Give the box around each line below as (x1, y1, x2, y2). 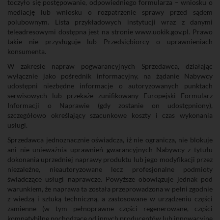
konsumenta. (7, 47, 46, 55)
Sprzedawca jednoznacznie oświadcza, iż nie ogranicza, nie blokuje (7, 136, 213, 144)
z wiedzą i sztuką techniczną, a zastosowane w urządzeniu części (7, 194, 213, 203)
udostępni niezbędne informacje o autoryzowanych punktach (7, 82, 213, 90)
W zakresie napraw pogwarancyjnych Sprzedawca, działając (7, 62, 213, 70)
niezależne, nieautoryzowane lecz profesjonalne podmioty (7, 165, 213, 173)
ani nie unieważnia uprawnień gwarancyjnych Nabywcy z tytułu (7, 145, 213, 154)
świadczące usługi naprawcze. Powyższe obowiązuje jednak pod (7, 175, 213, 183)
